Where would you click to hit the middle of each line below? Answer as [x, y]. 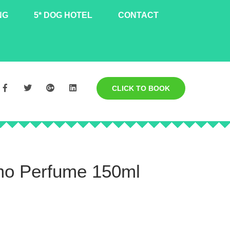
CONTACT [138, 15]
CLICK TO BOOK [141, 88]
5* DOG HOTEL [63, 15]
